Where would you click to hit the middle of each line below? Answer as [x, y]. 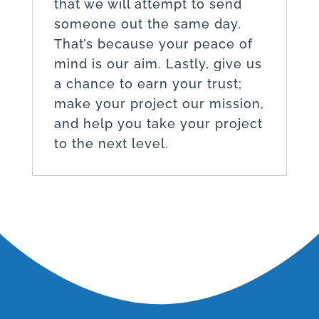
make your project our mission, [159, 103]
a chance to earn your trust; [148, 83]
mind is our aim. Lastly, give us [158, 63]
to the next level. [111, 143]
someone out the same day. [147, 23]
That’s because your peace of [153, 43]
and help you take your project [158, 123]
